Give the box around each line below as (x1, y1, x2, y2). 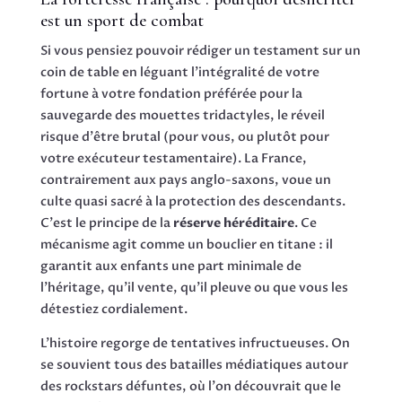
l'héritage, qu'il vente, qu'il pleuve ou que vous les (39, 278, 348, 296)
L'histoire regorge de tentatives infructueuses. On (39, 334, 350, 352)
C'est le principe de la (39, 214, 173, 232)
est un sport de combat (39, 9, 204, 31)
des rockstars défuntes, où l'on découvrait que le (39, 377, 341, 395)
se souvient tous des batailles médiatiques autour (39, 355, 348, 373)
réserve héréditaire (172, 214, 294, 232)
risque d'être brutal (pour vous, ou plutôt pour (39, 127, 329, 145)
